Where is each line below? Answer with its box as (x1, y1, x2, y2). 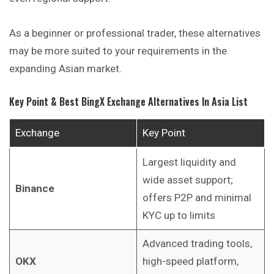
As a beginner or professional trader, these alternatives (9, 27, 261, 40)
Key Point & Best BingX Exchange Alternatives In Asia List (9, 94, 248, 109)
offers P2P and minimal (142, 191, 251, 204)
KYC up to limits (142, 209, 215, 221)
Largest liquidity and (142, 155, 236, 168)
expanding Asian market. (9, 62, 122, 75)
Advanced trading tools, (142, 237, 252, 250)
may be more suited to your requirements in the (9, 45, 227, 57)
